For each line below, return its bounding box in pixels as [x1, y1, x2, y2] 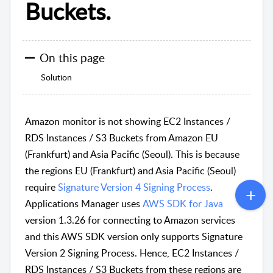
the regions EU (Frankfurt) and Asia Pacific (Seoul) [25, 163, 236, 177]
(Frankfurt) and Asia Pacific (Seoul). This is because [25, 147, 239, 161]
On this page [40, 49, 105, 66]
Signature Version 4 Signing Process [58, 180, 210, 194]
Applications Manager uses [25, 196, 143, 210]
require [25, 180, 58, 194]
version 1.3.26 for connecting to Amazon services [25, 213, 235, 227]
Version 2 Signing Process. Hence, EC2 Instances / [25, 246, 239, 260]
